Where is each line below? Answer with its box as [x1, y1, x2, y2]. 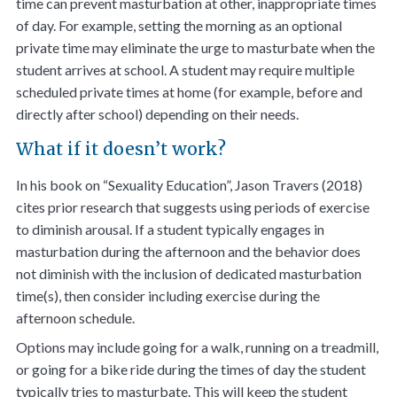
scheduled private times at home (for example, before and [16, 83, 363, 100]
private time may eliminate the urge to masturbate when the [16, 39, 376, 56]
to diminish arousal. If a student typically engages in [16, 221, 325, 237]
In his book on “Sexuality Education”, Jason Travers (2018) [16, 176, 363, 193]
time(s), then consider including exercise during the [16, 287, 321, 304]
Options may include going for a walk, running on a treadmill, [16, 339, 379, 355]
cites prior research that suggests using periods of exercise [16, 198, 370, 215]
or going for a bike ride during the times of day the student [16, 361, 367, 378]
